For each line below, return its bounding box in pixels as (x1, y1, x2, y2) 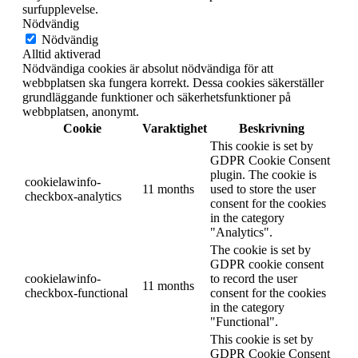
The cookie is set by (210, 242, 311, 257)
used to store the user (210, 181, 316, 196)
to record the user (210, 271, 297, 285)
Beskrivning (239, 121, 304, 135)
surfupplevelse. (22, 2, 98, 16)
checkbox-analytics (25, 189, 121, 203)
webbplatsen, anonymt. (22, 104, 139, 118)
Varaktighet (142, 121, 207, 135)
